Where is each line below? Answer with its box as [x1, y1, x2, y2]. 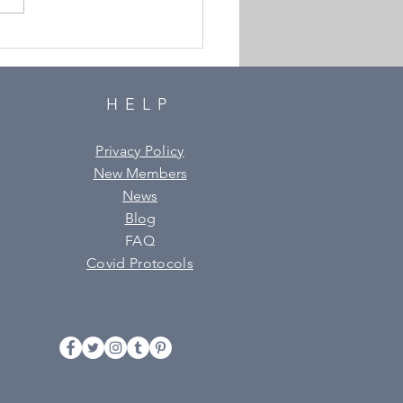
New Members [93, 165, 187, 183]
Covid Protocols [86, 255, 193, 273]
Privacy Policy [95, 142, 184, 160]
